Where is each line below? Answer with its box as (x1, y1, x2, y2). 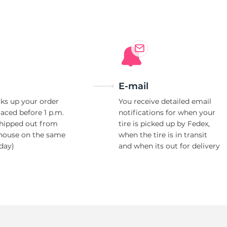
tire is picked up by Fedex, (119, 119, 210, 128)
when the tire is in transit (119, 130, 207, 139)
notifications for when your (119, 108, 215, 117)
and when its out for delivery (119, 141, 220, 150)
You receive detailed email (119, 97, 211, 106)
